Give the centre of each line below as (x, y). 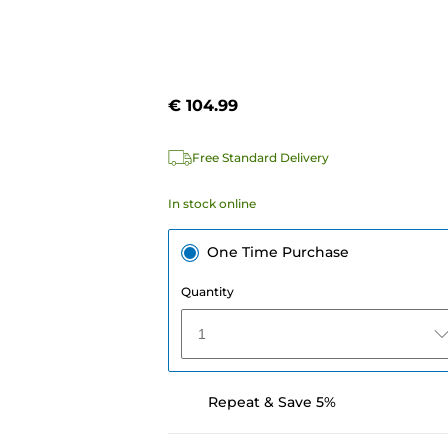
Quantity (207, 292)
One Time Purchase (277, 252)
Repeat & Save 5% (271, 402)
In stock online (211, 204)
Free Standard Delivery (260, 158)
